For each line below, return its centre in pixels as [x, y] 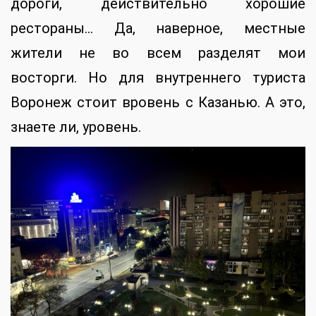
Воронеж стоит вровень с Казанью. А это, [158, 103]
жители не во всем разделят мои [158, 53]
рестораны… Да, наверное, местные [158, 29]
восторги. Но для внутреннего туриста [158, 78]
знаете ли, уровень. [76, 127]
